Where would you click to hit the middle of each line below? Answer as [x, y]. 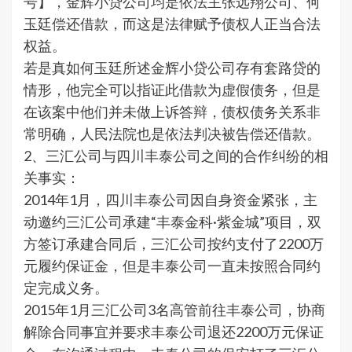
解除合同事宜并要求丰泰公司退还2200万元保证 [174, 332]
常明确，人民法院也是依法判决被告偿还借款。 [172, 134]
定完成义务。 [66, 288]
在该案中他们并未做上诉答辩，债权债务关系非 [172, 112]
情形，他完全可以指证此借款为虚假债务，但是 [172, 90]
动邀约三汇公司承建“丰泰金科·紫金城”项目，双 [172, 222]
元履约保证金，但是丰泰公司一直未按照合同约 [172, 266]
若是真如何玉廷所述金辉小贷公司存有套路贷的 [172, 68]
